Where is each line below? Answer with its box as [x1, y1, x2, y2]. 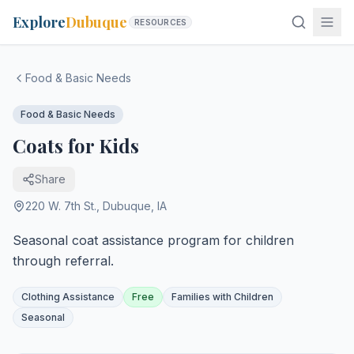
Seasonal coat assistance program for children [13, 232, 294, 248]
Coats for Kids [13, 133, 139, 158]
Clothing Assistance [21, 291, 115, 303]
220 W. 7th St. [25, 199, 96, 213]
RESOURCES [134, 17, 187, 27]
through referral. [13, 253, 114, 269]
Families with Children [171, 291, 273, 303]
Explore [13, 13, 66, 32]
